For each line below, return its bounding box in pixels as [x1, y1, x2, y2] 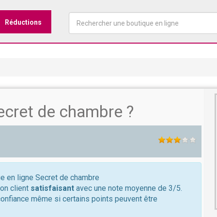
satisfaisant [31, 184, 74, 193]
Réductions [5, 18, 42, 26]
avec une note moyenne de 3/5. [74, 184, 182, 193]
